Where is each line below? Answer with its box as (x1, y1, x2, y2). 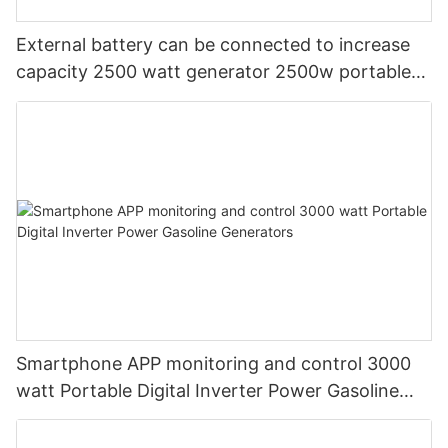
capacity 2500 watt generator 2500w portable (16, 61, 411, 83)
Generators (16, 406, 111, 428)
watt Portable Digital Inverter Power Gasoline (16, 379, 399, 401)
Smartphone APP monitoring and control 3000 (16, 352, 411, 374)
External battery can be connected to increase (16, 34, 410, 56)
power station (16, 88, 134, 110)
